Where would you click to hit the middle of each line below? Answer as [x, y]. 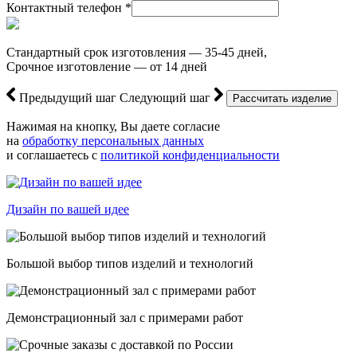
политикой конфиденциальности [190, 155]
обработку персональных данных [113, 140]
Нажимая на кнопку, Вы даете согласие [113, 126]
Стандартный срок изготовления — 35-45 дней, [137, 52]
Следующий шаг [165, 97]
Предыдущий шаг [68, 97]
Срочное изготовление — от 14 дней [107, 66]
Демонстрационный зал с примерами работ [125, 317]
